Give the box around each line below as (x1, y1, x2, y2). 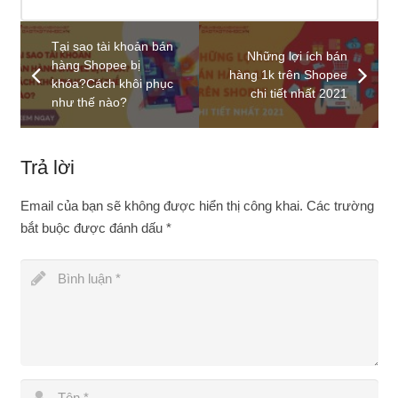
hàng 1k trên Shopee (228, 68, 347, 82)
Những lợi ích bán (246, 49, 347, 63)
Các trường (302, 198, 374, 213)
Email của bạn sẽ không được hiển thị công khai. (20, 198, 303, 213)
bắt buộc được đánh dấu (20, 220, 166, 235)
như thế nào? (51, 96, 127, 109)
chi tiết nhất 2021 (250, 86, 347, 100)
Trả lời (20, 156, 75, 179)
